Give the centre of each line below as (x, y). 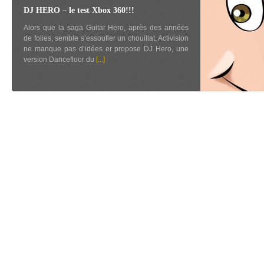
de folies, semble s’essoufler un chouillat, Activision (106, 38)
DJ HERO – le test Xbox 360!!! (79, 10)
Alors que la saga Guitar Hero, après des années (106, 28)
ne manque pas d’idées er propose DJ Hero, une (106, 49)
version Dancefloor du (60, 60)
